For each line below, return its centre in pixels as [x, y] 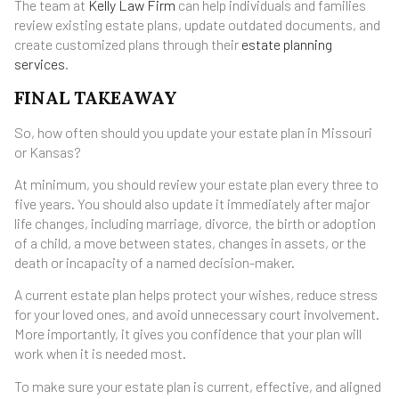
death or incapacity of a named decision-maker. [155, 263]
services [40, 64]
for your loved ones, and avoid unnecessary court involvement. [197, 314]
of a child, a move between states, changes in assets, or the [190, 243]
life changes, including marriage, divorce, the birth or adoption [195, 224]
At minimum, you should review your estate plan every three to [196, 184]
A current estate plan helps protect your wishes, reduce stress [196, 295]
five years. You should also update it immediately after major [192, 204]
